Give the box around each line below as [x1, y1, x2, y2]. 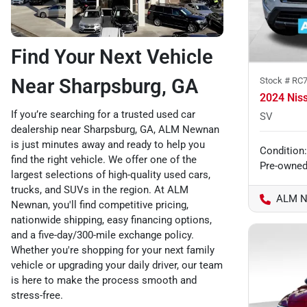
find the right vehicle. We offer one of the [11, 153, 197, 166]
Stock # [260, 75, 292, 86]
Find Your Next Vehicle [11, 45, 213, 69]
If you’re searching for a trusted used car [11, 108, 195, 121]
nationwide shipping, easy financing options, [11, 213, 212, 226]
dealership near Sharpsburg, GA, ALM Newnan [11, 123, 219, 136]
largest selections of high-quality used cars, [11, 168, 210, 181]
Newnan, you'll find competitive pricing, [11, 198, 188, 211]
